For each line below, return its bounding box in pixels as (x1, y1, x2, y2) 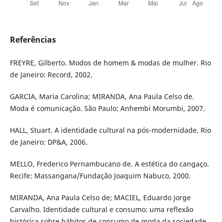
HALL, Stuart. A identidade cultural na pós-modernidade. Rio (9, 125, 211, 135)
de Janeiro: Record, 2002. (9, 70, 93, 80)
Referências (9, 34, 56, 46)
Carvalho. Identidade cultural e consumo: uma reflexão (9, 205, 193, 215)
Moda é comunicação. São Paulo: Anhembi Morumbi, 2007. (9, 104, 205, 113)
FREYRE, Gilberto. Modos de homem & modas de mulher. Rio (9, 58, 211, 68)
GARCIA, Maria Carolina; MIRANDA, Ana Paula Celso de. (9, 92, 194, 102)
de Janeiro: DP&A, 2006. (9, 137, 88, 147)
